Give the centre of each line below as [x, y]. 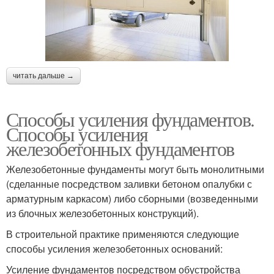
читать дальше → [43, 76]
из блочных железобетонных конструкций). [102, 213]
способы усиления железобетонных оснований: [114, 248]
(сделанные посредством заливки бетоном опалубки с [129, 183]
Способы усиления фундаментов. [130, 119]
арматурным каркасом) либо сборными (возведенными [132, 198]
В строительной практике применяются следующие [123, 234]
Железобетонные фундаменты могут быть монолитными [135, 169]
